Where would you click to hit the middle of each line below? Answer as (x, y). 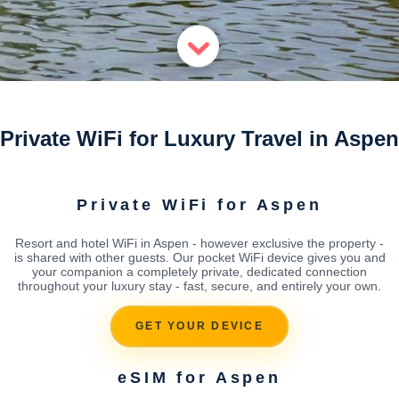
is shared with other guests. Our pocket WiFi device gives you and (199, 257)
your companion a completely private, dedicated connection (199, 271)
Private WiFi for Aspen (199, 204)
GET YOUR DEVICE (199, 326)
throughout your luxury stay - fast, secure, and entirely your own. (199, 285)
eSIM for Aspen (199, 377)
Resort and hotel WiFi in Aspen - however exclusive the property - (199, 243)
